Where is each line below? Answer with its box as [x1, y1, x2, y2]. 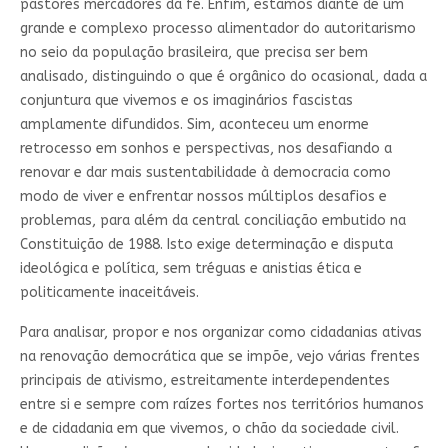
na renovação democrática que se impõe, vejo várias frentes [19, 347, 420, 365]
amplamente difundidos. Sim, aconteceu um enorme [19, 115, 369, 133]
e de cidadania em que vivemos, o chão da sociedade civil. [19, 419, 399, 437]
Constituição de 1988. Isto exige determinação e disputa [19, 235, 393, 253]
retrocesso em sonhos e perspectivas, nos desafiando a [19, 139, 392, 157]
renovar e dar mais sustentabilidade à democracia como [19, 163, 391, 181]
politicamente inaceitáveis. [19, 283, 199, 301]
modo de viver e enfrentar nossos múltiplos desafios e [19, 187, 387, 205]
